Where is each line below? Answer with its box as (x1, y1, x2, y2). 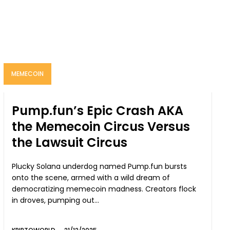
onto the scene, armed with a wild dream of (12, 172, 170, 183)
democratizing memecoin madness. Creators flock (12, 184, 146, 195)
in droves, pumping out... (12, 195, 100, 206)
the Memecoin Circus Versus (12, 118, 190, 136)
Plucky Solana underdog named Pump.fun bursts (12, 161, 187, 172)
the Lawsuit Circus (12, 134, 128, 151)
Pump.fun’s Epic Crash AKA (12, 102, 184, 120)
